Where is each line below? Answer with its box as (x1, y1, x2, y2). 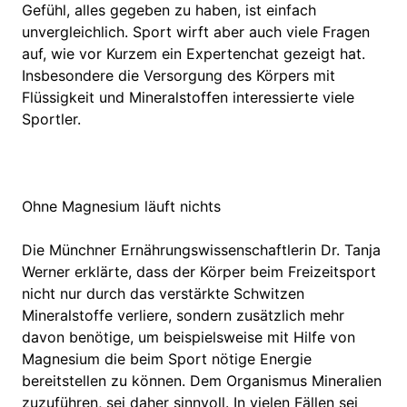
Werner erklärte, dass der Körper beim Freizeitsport (22, 262, 376, 281)
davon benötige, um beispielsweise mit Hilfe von (22, 327, 355, 346)
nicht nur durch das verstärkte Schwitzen (22, 283, 304, 303)
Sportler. (22, 109, 81, 128)
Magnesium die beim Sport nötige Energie (22, 349, 312, 368)
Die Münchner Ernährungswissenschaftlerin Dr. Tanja (22, 240, 381, 259)
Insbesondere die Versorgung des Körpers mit (22, 65, 335, 84)
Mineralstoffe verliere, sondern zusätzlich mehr (22, 305, 344, 324)
